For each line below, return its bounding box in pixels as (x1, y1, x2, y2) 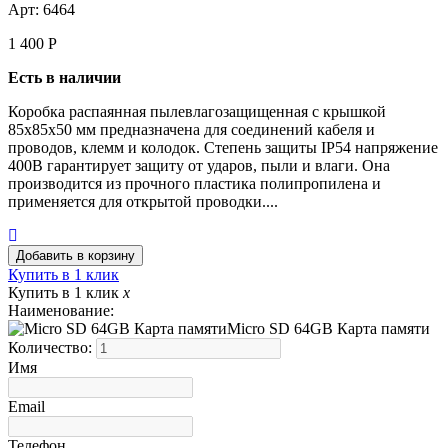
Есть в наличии (8, 68, 121, 86)
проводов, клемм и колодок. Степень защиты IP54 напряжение (8, 138, 438, 156)
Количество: (8, 338, 96, 356)
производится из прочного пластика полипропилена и (8, 174, 381, 192)
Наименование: (8, 301, 114, 319)
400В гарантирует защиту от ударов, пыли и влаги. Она (8, 156, 390, 174)
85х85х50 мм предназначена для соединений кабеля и (8, 120, 375, 138)
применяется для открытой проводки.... (8, 192, 278, 210)
